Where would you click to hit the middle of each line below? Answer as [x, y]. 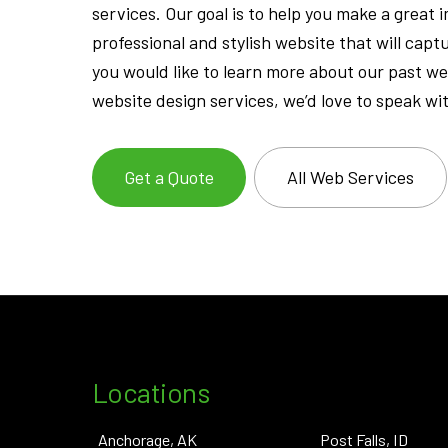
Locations [151, 391]
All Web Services [350, 177]
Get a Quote [169, 177]
